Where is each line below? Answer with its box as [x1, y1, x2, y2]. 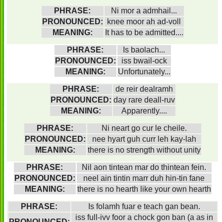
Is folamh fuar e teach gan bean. [88, 202, 200, 211]
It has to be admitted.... [105, 28, 183, 37]
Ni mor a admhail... [111, 6, 177, 15]
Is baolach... [123, 46, 165, 54]
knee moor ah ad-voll [107, 17, 181, 26]
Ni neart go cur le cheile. [101, 124, 187, 132]
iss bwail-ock [121, 56, 167, 65]
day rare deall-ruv [113, 96, 175, 104]
